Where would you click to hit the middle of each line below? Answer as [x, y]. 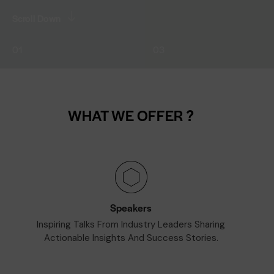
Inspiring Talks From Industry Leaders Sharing [131, 225]
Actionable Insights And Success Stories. [131, 238]
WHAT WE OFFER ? [131, 115]
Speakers [131, 208]
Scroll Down [36, 18]
